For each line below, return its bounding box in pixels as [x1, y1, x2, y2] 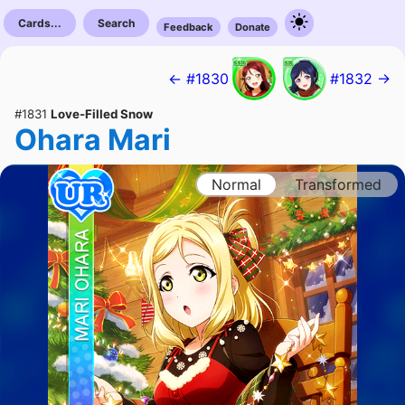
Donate [235, 21, 270, 33]
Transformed [295, 175, 381, 193]
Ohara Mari [14, 122, 171, 157]
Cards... [18, 16, 61, 30]
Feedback [164, 21, 213, 33]
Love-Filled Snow [51, 107, 153, 121]
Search [98, 16, 135, 30]
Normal [212, 175, 261, 193]
